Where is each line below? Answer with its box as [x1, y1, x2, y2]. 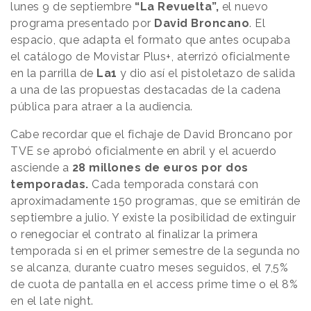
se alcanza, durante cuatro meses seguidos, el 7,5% [10, 261, 288, 275]
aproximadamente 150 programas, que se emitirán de [10, 194, 301, 208]
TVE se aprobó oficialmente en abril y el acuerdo [10, 144, 276, 158]
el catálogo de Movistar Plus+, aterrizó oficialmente [10, 50, 289, 64]
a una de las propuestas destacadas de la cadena [10, 83, 281, 97]
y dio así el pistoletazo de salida [117, 67, 295, 81]
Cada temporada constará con [88, 178, 259, 192]
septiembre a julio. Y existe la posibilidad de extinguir [10, 211, 296, 225]
